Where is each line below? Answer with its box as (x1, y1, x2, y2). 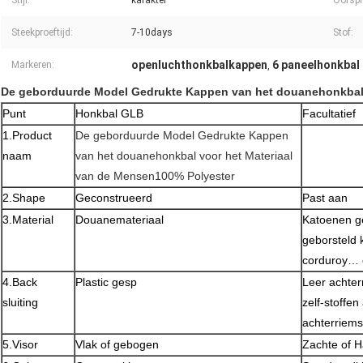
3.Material (2, 213, 53, 227)
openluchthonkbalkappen (131, 58, 267, 72)
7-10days (131, 27, 173, 39)
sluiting (2, 296, 38, 310)
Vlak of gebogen (75, 338, 159, 352)
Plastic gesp (75, 275, 137, 289)
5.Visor (2, 338, 38, 352)
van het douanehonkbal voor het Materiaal (75, 149, 293, 163)
